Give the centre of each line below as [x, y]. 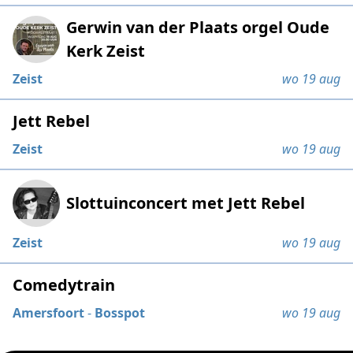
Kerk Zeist [106, 50]
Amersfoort [49, 312]
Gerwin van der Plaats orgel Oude [198, 27]
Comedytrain [64, 284]
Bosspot [120, 312]
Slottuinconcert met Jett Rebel [186, 203]
